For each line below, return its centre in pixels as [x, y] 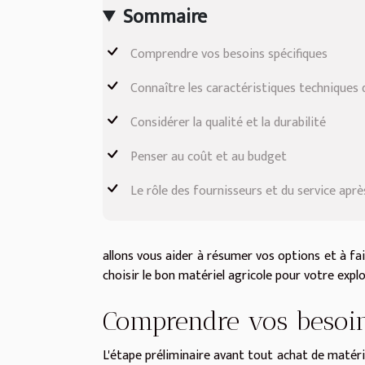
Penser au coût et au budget [209, 156]
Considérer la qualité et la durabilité [228, 122]
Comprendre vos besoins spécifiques [229, 54]
